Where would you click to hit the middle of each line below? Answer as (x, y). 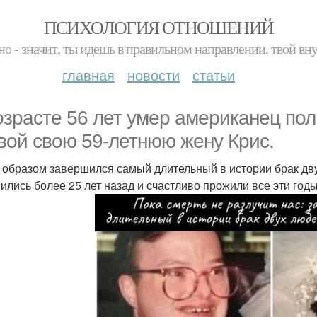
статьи (214, 75)
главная (88, 75)
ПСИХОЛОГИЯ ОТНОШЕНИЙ (158, 27)
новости (154, 75)
